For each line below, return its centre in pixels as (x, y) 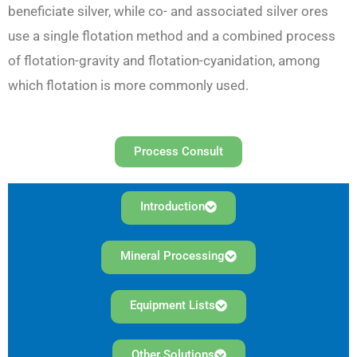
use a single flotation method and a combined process (172, 36)
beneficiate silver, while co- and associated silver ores (168, 12)
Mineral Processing (173, 255)
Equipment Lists (173, 305)
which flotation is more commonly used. (130, 86)
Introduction (173, 206)
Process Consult (178, 151)
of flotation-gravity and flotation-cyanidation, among (164, 61)
